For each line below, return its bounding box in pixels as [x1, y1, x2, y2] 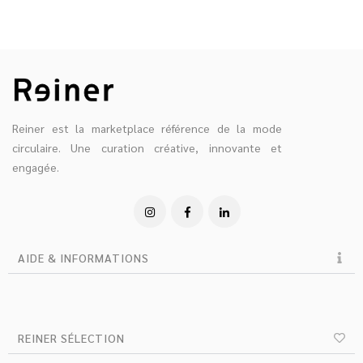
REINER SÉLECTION [18, 330, 125, 345]
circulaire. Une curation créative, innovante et [12, 139, 282, 155]
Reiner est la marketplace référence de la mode [12, 120, 282, 135]
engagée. [12, 159, 59, 174]
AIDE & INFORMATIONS [18, 250, 149, 265]
